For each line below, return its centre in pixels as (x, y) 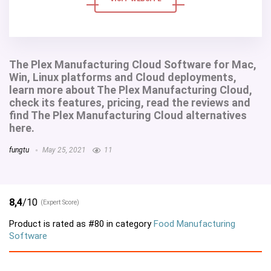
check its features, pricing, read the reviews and (130, 103)
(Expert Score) (60, 202)
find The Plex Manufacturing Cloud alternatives (128, 115)
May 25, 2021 (63, 150)
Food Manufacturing (194, 224)
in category (129, 224)
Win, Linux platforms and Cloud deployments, (123, 77)
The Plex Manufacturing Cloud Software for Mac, (133, 64)
